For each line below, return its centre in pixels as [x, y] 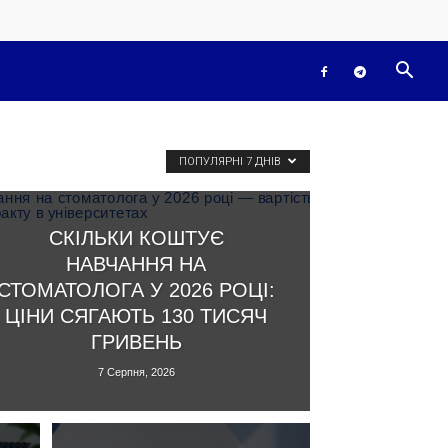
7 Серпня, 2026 [136, 371]
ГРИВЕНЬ [136, 341]
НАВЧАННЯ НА [136, 263]
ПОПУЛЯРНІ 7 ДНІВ [231, 161]
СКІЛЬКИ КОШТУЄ [136, 237]
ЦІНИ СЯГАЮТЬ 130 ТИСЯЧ [136, 315]
